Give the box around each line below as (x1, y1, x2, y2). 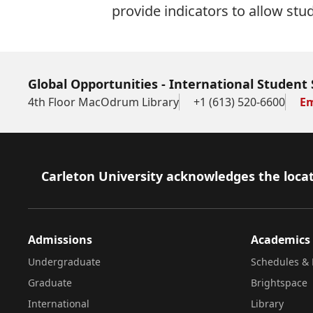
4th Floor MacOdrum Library (28, 94, 179, 110)
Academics (250, 232, 310, 247)
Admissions (28, 232, 92, 247)
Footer (27, 166, 69, 185)
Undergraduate (28, 255, 101, 268)
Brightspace (250, 276, 307, 289)
